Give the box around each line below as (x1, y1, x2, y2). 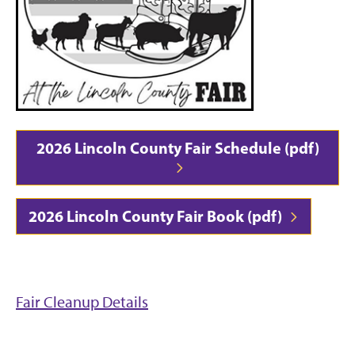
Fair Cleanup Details (16, 292, 148, 312)
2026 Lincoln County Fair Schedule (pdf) (36, 138, 319, 158)
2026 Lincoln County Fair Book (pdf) (29, 206, 285, 227)
